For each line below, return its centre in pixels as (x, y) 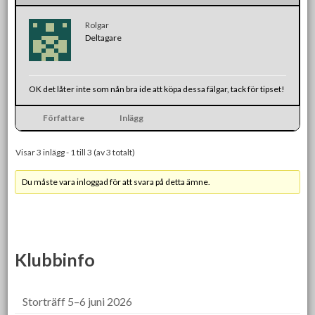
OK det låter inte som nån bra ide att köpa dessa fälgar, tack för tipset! (157, 89)
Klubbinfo (55, 259)
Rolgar (97, 25)
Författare (63, 117)
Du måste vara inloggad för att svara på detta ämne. (116, 181)
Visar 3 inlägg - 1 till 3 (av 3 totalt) (76, 152)
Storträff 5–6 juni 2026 (78, 301)
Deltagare (104, 37)
